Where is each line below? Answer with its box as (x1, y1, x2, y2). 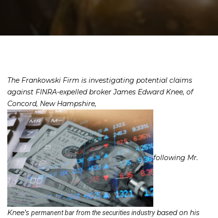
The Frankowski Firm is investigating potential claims (7, 75, 192, 85)
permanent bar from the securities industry (31, 208, 155, 217)
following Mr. (153, 153, 198, 162)
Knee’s (7, 208, 31, 217)
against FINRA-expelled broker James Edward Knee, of (7, 87, 193, 96)
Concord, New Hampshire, (7, 99, 96, 108)
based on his (155, 208, 200, 217)
